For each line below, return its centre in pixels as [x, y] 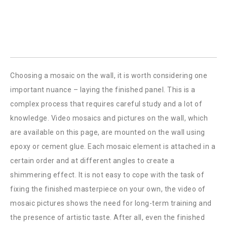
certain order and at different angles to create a [92, 161]
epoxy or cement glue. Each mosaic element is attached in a [113, 146]
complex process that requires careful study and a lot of [106, 104]
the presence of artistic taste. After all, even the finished [107, 217]
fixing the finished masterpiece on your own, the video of [108, 189]
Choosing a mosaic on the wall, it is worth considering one [109, 75]
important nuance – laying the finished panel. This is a [103, 90]
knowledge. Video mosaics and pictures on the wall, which [109, 118]
